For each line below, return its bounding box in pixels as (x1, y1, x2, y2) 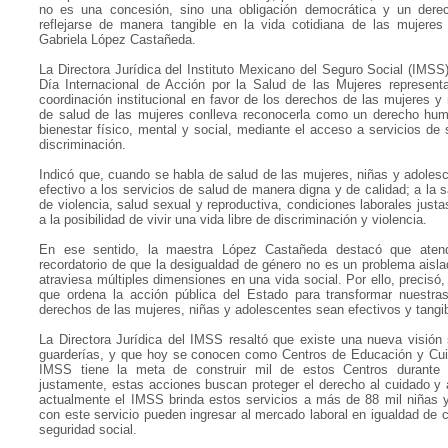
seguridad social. (39, 422, 137, 437)
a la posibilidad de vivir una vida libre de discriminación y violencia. (39, 212, 427, 227)
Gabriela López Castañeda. (39, 32, 196, 47)
